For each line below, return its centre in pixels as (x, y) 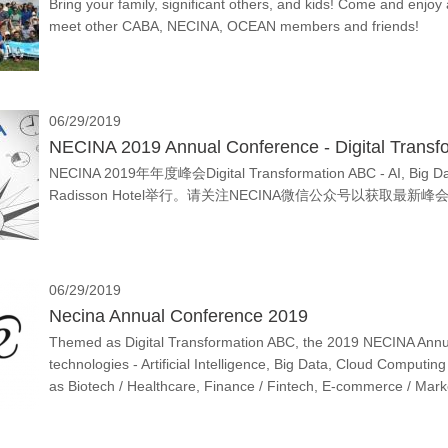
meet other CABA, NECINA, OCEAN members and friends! (234, 26)
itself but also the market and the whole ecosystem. (211, 408)
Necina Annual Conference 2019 (178, 316)
